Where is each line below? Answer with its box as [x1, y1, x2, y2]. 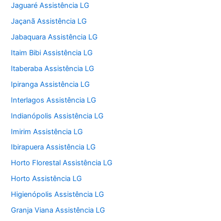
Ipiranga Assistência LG [11, 79, 90, 89]
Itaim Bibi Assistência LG [11, 48, 93, 57]
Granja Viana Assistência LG [11, 206, 106, 215]
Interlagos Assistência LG [11, 95, 97, 105]
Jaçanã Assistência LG [11, 16, 87, 26]
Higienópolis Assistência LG [11, 190, 105, 199]
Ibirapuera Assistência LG [11, 143, 96, 152]
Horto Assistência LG [11, 174, 82, 184]
